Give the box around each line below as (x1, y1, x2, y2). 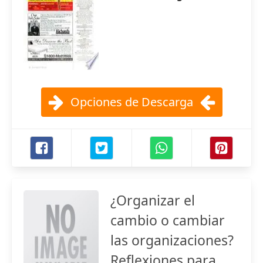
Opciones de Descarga (70, 94, 193, 110)
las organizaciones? (110, 231, 234, 249)
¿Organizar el (110, 191, 195, 210)
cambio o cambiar (110, 211, 225, 230)
